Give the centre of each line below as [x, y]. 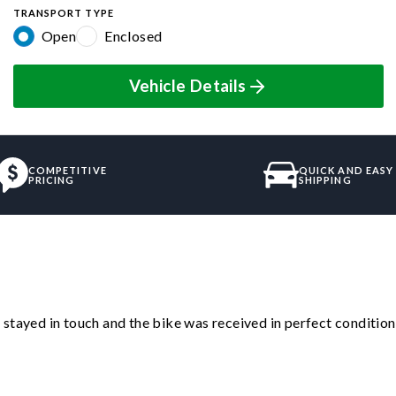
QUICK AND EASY [346, 171]
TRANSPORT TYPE [63, 13]
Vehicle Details [187, 86]
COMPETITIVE [67, 171]
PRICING [51, 180]
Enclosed [133, 36]
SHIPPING [325, 180]
